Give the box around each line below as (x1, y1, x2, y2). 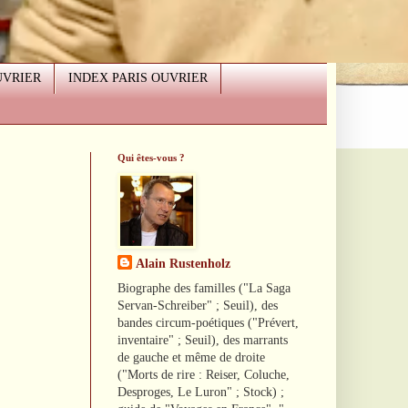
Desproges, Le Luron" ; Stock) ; (117, 384, 284, 399)
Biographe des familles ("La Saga (117, 280, 291, 295)
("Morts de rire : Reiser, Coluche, (117, 367, 290, 382)
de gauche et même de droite (117, 350, 265, 364)
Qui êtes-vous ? (117, 151, 185, 163)
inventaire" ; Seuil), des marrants (117, 332, 288, 347)
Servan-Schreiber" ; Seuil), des (117, 298, 278, 312)
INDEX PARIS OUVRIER (67, 71, 208, 86)
